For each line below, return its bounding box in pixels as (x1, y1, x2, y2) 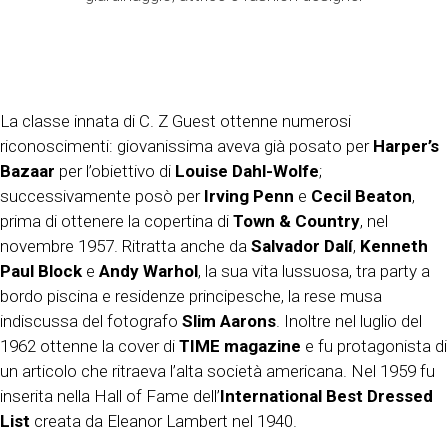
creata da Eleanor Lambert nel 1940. (30, 410, 297, 431)
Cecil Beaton (311, 185, 412, 206)
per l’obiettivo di (55, 160, 175, 181)
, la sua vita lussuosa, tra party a (198, 260, 430, 281)
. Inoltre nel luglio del (276, 310, 422, 331)
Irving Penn (204, 185, 294, 206)
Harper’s (373, 135, 439, 156)
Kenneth (360, 235, 428, 256)
